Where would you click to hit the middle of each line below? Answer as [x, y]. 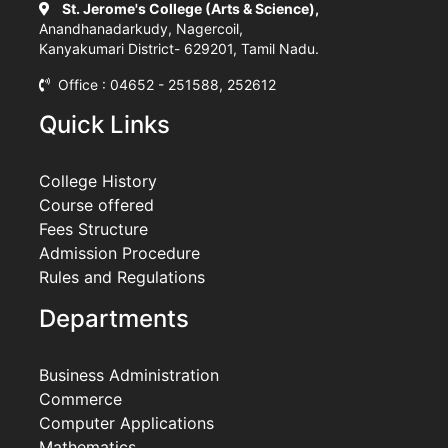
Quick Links [104, 124]
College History [98, 180]
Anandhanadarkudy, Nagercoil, [141, 28]
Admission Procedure [119, 252]
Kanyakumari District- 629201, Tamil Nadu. [179, 48]
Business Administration [129, 374]
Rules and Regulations [122, 276]
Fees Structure [93, 228]
